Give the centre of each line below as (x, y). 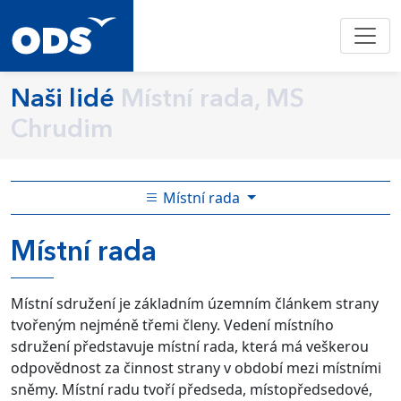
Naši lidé (63, 100)
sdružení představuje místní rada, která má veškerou (190, 346)
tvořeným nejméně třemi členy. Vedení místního (172, 325)
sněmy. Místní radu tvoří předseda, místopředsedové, (192, 389)
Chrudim (62, 130)
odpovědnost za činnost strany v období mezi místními (196, 368)
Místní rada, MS (213, 100)
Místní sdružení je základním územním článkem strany (195, 303)
